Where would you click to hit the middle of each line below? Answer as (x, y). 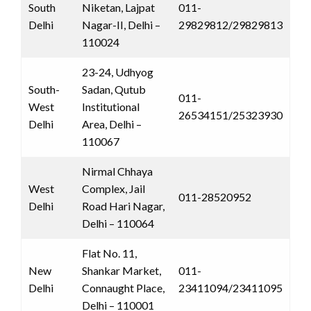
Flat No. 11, (109, 253)
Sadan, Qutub (114, 89)
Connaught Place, (123, 287)
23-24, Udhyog (118, 72)
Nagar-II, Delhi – (121, 24)
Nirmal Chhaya (117, 171)
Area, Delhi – (112, 124)
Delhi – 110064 (118, 223)
